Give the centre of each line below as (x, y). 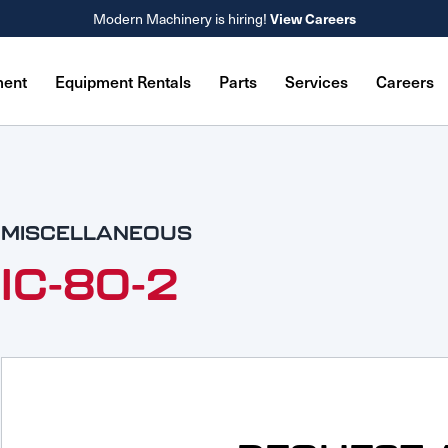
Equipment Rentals (122, 80)
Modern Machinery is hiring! (181, 18)
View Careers (312, 18)
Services (316, 80)
